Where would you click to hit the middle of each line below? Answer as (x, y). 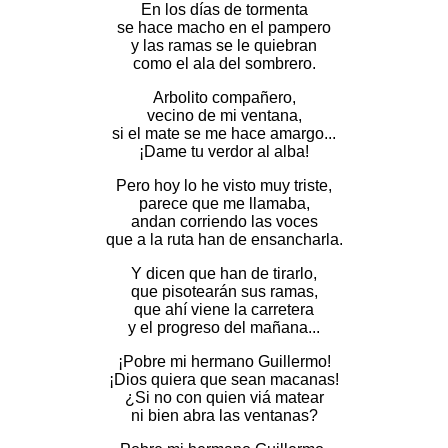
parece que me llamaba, (224, 203)
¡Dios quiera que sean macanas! (224, 379)
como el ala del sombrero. (224, 63)
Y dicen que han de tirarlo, (224, 273)
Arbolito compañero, (224, 97)
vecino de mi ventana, (224, 115)
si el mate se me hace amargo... (224, 133)
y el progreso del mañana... (224, 327)
